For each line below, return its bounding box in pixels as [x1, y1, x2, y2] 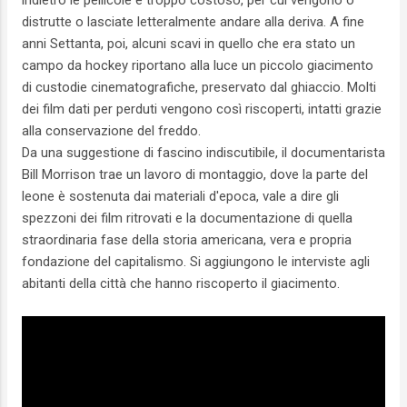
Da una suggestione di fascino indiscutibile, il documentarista [22, 144, 385, 162]
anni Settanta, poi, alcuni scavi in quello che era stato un [22, 35, 355, 53]
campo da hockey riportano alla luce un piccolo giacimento [22, 57, 373, 74]
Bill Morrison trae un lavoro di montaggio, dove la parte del [22, 166, 368, 184]
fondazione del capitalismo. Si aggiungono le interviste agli [22, 253, 370, 271]
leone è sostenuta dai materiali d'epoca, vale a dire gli [22, 188, 339, 205]
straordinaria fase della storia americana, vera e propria [22, 232, 352, 249]
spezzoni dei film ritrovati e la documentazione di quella [22, 210, 352, 227]
